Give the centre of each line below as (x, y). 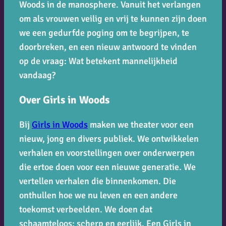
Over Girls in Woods (64, 100)
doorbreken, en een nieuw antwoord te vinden (108, 47)
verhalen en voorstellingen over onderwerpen (107, 153)
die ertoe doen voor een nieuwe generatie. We (107, 167)
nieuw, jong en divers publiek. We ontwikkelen (109, 138)
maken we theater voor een (141, 124)
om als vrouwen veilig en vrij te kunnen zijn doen (113, 18)
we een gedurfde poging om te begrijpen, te (104, 33)
